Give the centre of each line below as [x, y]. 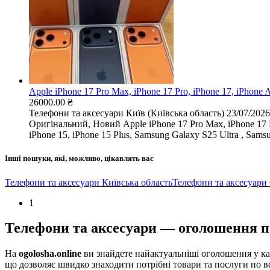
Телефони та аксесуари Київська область [89, 182]
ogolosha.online [50, 254]
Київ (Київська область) [175, 113]
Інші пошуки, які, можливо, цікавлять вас [79, 159]
